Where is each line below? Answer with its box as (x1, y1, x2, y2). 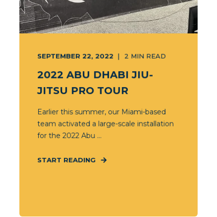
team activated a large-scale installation (37, 119, 174, 128)
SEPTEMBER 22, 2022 (37, 52, 114, 60)
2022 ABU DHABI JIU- (37, 69, 153, 81)
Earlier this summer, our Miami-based (37, 107, 166, 117)
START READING (37, 155, 96, 164)
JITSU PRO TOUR (37, 84, 128, 97)
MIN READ (130, 52, 166, 60)
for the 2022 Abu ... (37, 131, 102, 140)
